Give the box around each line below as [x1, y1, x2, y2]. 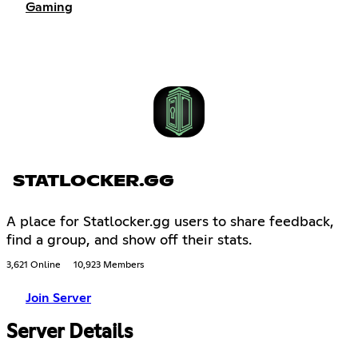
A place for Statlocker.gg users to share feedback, [6, 214, 334, 229]
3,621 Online [6, 260, 61, 270]
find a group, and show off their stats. [6, 233, 252, 248]
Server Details [6, 323, 133, 343]
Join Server [26, 291, 91, 304]
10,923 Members [74, 260, 144, 270]
